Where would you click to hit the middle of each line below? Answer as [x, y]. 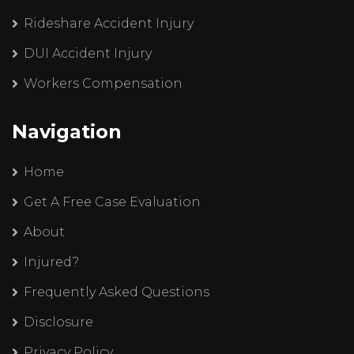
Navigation [67, 131]
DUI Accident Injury [88, 53]
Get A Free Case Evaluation [112, 201]
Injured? [51, 262]
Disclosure [58, 322]
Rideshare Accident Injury [109, 23]
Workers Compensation [103, 83]
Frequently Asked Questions [117, 292]
